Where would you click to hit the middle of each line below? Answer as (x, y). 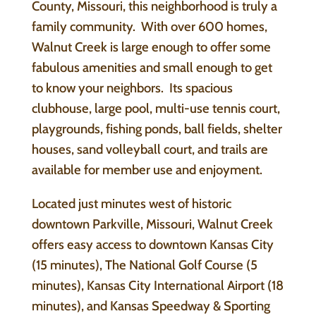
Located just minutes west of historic (131, 203)
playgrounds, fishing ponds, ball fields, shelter (157, 129)
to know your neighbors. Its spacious (132, 88)
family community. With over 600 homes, (149, 26)
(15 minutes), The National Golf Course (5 (144, 265)
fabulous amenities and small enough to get (152, 67)
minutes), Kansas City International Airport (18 (157, 285)
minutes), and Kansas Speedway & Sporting (151, 305)
